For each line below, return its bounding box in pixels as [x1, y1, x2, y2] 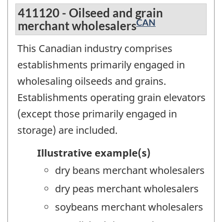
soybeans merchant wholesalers [55, 200, 203, 214]
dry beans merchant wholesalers [55, 164, 205, 177]
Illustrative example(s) [37, 146, 151, 160]
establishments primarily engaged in [17, 57, 185, 71]
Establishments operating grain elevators [17, 90, 206, 104]
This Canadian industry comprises [17, 41, 172, 55]
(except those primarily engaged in [17, 107, 177, 120]
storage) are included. [17, 123, 117, 137]
